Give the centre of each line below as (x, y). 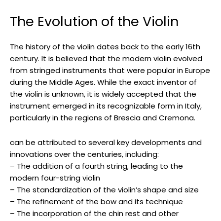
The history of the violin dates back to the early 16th (105, 47)
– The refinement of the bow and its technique (96, 202)
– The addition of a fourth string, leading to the (96, 166)
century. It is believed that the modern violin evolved (106, 59)
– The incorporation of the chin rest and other (94, 214)
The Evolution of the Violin (94, 22)
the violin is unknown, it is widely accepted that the (103, 94)
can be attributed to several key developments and (106, 143)
